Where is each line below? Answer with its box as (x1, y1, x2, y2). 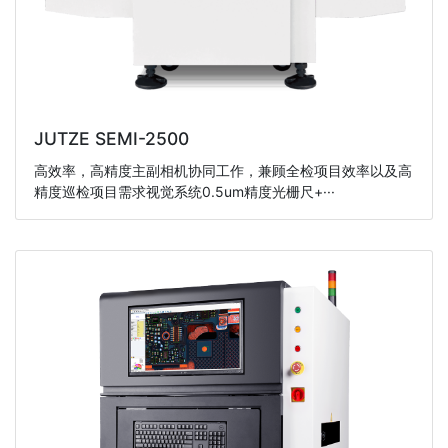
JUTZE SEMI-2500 (33, 128, 189, 150)
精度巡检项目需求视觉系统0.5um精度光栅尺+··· (33, 182, 335, 200)
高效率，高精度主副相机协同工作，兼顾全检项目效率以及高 (33, 161, 412, 179)
